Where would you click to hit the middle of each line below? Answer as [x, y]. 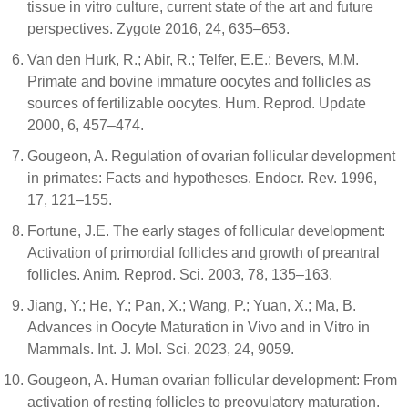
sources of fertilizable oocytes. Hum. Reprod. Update [197, 103]
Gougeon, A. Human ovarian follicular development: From [212, 380]
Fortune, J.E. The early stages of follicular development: [206, 230]
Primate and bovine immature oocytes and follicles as [199, 81]
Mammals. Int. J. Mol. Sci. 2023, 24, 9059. [161, 349]
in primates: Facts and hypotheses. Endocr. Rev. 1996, [202, 178]
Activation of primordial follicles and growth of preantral [204, 252]
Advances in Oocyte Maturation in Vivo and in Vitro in [199, 327]
